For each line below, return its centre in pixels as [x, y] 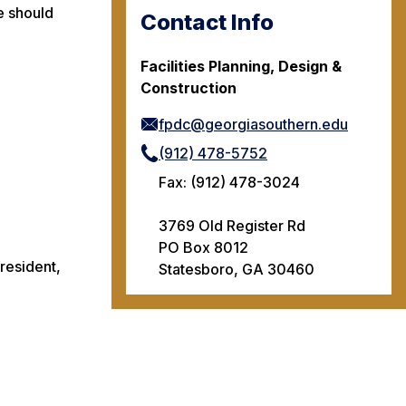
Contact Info [207, 22]
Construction [188, 87]
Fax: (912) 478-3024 [229, 182]
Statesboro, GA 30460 [237, 269]
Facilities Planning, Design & [241, 66]
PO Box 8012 [203, 247]
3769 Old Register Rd [232, 225]
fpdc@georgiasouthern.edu [253, 124]
